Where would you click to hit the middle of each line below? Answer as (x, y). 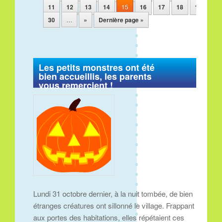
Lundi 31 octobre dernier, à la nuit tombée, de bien (113, 194)
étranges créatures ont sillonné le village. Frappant (114, 206)
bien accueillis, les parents (95, 76)
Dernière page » (121, 20)
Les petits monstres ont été (97, 67)
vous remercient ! (76, 85)
